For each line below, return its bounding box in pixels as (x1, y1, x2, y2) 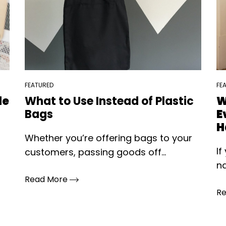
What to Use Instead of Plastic (24, 93, 194, 109)
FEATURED (24, 81, 53, 89)
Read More (24, 174, 70, 185)
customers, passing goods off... (24, 146, 166, 158)
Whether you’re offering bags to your (24, 132, 192, 144)
